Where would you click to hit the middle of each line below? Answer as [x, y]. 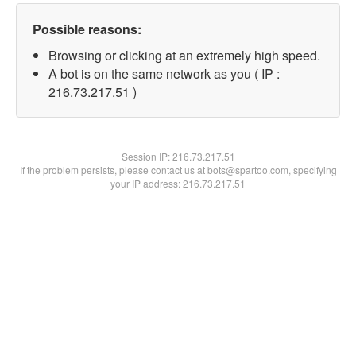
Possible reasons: [87, 29]
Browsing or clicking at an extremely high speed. [184, 55]
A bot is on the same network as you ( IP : [164, 74]
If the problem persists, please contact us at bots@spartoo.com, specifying [178, 170]
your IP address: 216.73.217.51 [178, 183]
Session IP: [147, 156]
